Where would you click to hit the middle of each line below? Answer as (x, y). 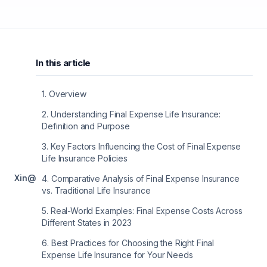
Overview (67, 94)
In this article (63, 63)
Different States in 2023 (87, 223)
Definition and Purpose (86, 126)
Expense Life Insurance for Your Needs (117, 255)
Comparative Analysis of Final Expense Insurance (145, 178)
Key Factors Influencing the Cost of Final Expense (146, 146)
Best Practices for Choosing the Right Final (133, 243)
